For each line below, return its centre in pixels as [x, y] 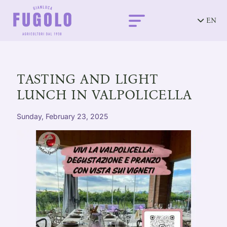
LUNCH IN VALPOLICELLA [104, 94]
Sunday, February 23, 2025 [63, 116]
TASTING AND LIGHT [88, 79]
